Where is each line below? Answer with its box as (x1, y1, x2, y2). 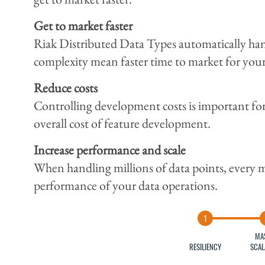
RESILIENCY (189, 240, 221, 253)
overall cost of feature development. (33, 115, 211, 131)
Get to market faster (33, 17, 132, 34)
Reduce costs (33, 79, 98, 96)
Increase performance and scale (33, 141, 186, 158)
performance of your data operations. (33, 177, 218, 193)
